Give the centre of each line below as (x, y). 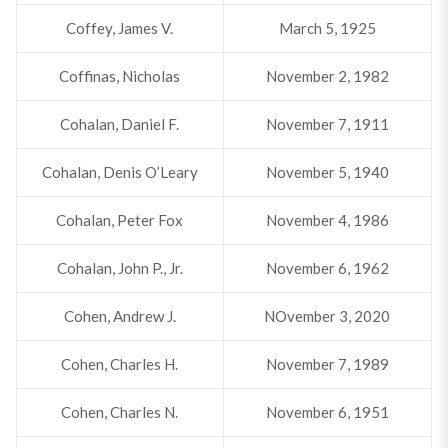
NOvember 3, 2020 (327, 316)
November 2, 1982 (327, 76)
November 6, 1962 (327, 268)
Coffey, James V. (120, 28)
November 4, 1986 (327, 220)
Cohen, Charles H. (120, 364)
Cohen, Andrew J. (119, 316)
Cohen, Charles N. (120, 412)
